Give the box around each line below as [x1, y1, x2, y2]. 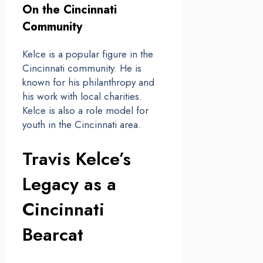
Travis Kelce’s [22, 146, 131, 171]
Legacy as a [22, 171, 116, 197]
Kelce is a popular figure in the [22, 46, 153, 61]
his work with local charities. [22, 89, 142, 103]
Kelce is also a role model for [22, 103, 149, 117]
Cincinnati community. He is [22, 60, 141, 75]
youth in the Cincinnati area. [22, 117, 141, 131]
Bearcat [22, 221, 83, 247]
